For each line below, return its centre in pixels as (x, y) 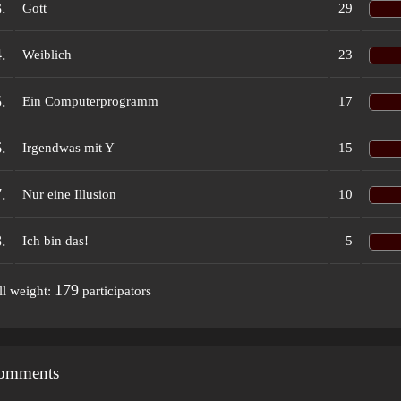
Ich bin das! (55, 241)
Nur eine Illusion (69, 194)
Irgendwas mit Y (68, 148)
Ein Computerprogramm (90, 101)
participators (115, 291)
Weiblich (47, 55)
